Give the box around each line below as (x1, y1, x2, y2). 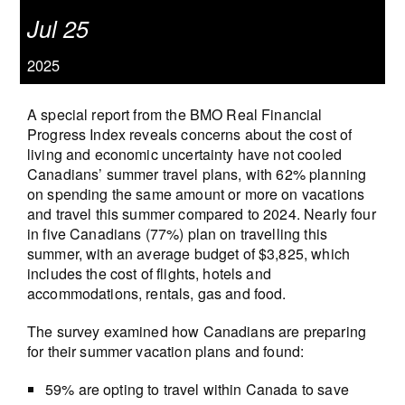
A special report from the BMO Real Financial (26, 103, 323, 125)
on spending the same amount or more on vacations (26, 183, 365, 204)
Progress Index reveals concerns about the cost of (26, 123, 353, 145)
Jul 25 (26, 11, 89, 44)
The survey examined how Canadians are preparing (26, 320, 366, 342)
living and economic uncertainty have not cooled (26, 143, 342, 165)
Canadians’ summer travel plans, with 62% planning (26, 163, 367, 184)
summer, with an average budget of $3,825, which (26, 242, 350, 264)
